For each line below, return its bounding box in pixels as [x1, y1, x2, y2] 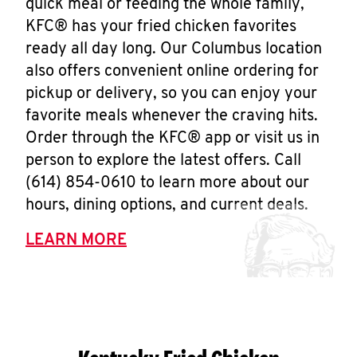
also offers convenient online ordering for [25, 64, 319, 80]
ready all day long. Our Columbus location [25, 41, 322, 57]
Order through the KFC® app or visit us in [25, 131, 320, 147]
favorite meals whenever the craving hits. [25, 108, 318, 124]
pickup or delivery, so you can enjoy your [25, 86, 317, 102]
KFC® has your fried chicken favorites [25, 19, 296, 35]
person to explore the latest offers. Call [25, 153, 301, 169]
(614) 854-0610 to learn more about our [25, 175, 309, 191]
